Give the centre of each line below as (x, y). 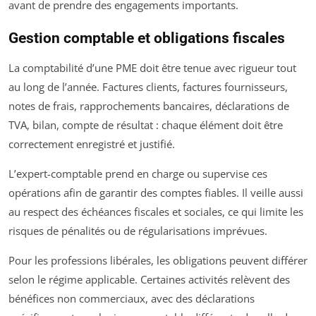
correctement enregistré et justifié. (92, 144)
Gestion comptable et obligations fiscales (147, 38)
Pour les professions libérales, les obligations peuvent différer (158, 260)
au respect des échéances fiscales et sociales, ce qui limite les (156, 212)
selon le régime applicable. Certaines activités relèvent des (149, 279)
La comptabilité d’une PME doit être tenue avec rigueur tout (152, 68)
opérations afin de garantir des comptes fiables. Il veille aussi (156, 193)
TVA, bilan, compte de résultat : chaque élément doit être (146, 125)
